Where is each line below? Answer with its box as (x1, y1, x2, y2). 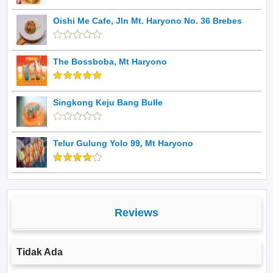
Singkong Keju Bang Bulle (53, 97, 163, 107)
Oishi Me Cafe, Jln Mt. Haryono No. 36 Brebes (53, 16, 242, 26)
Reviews (115, 207, 158, 219)
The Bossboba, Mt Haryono (53, 57, 167, 66)
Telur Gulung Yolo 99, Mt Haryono (53, 138, 193, 148)
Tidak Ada (16, 247, 63, 257)
